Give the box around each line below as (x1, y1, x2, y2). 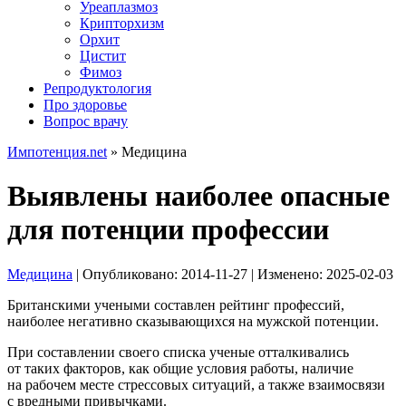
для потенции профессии (7, 213, 329, 246)
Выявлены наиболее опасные (7, 179, 390, 213)
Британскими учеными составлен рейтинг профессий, (7, 296, 344, 313)
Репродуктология (43, 81, 151, 96)
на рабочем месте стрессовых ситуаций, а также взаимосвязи (7, 376, 385, 392)
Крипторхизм (80, 15, 164, 31)
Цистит (80, 48, 126, 63)
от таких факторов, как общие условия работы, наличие (7, 360, 353, 376)
